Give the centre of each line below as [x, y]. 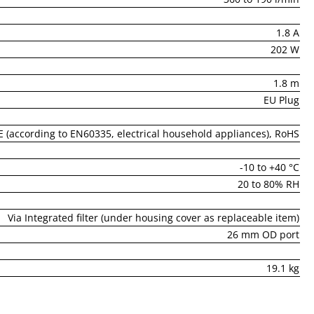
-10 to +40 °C [269, 168]
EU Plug [281, 100]
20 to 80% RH [268, 184]
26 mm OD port [263, 235]
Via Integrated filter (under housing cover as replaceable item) [153, 218]
